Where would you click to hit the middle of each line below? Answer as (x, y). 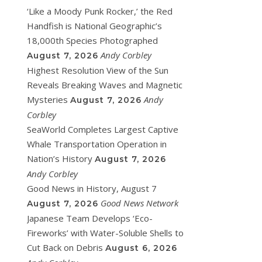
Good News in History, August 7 (92, 188)
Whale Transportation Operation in (97, 144)
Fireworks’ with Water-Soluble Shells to (105, 233)
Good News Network (139, 203)
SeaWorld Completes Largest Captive (103, 129)
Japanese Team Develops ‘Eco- (90, 218)
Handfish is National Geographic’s (94, 26)
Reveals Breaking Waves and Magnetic (105, 85)
